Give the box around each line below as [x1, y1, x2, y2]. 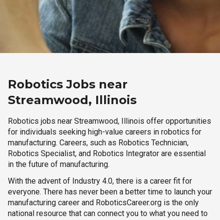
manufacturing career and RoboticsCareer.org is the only [8, 198, 199, 207]
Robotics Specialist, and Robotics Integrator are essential [8, 149, 206, 158]
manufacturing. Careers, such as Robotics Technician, [8, 138, 189, 147]
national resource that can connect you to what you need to [8, 209, 208, 218]
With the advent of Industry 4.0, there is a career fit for [8, 176, 192, 186]
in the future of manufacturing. [8, 160, 110, 169]
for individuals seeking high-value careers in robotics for [8, 127, 201, 137]
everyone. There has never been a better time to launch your [8, 187, 212, 196]
